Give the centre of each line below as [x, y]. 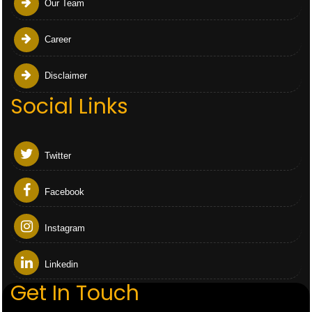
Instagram [63, 228]
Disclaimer [64, 76]
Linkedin [60, 264]
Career [56, 39]
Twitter [56, 156]
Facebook [63, 192]
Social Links [69, 107]
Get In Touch [75, 293]
